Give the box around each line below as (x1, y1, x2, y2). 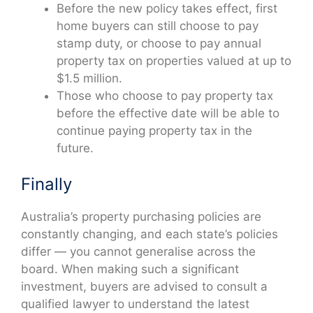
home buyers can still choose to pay (57, 18, 259, 33)
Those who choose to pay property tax (57, 88, 273, 103)
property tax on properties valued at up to (57, 53, 291, 68)
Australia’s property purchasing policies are (21, 210, 261, 224)
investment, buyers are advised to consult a (21, 279, 268, 294)
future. (57, 140, 94, 155)
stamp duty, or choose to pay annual (57, 36, 261, 50)
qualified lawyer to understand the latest (21, 297, 249, 312)
